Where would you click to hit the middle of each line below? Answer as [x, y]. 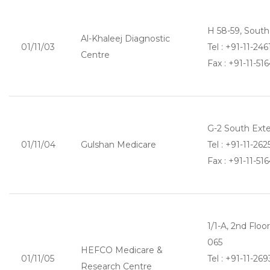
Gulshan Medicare [118, 145]
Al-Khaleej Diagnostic [125, 39]
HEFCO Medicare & [122, 250]
